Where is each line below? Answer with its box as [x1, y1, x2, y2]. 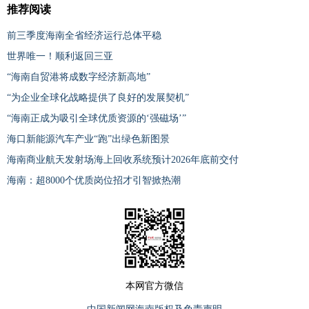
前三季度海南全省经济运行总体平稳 [7, 30, 161, 41]
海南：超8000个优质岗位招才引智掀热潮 [7, 175, 181, 186]
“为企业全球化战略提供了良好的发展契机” [7, 92, 189, 103]
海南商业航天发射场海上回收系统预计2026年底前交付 [7, 154, 239, 165]
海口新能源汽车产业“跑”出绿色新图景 [7, 134, 170, 144]
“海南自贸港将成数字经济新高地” [7, 72, 150, 82]
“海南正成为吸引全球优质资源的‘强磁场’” [7, 113, 186, 123]
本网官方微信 [126, 281, 183, 291]
